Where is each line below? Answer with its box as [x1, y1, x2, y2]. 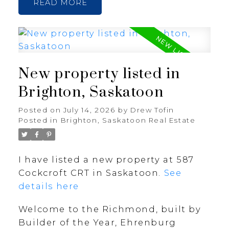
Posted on [18, 105, 63, 114]
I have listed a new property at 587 [18, 154, 194, 165]
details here [18, 180, 80, 191]
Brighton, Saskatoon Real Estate [60, 116, 196, 124]
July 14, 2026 [63, 105, 116, 114]
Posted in [18, 116, 58, 124]
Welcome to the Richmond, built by [18, 204, 201, 215]
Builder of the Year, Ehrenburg [18, 217, 176, 228]
